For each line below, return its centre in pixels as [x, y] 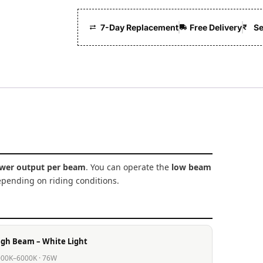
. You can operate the [129, 167]
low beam [191, 167]
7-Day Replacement [139, 27]
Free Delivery [216, 27]
